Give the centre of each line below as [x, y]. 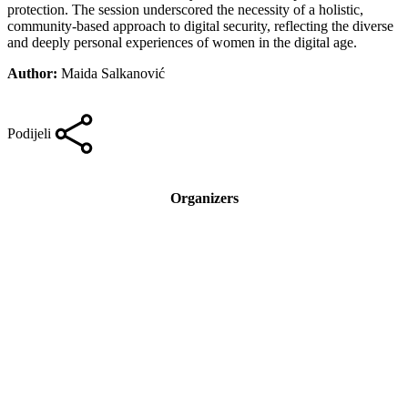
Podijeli [29, 133]
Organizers [204, 199]
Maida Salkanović [113, 73]
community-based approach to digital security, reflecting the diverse [200, 25]
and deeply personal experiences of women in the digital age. [182, 42]
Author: [34, 73]
